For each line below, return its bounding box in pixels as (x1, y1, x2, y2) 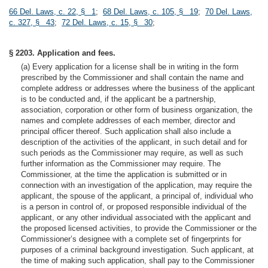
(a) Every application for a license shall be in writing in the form (21, 62, 239, 71)
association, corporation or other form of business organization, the (21, 105, 252, 114)
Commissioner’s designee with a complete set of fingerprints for (21, 234, 241, 243)
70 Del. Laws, (205, 7, 252, 16)
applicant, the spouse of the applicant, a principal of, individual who (21, 191, 253, 200)
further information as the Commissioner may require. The (21, 159, 221, 168)
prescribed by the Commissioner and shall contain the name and (21, 73, 243, 82)
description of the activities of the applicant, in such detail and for (21, 138, 247, 147)
